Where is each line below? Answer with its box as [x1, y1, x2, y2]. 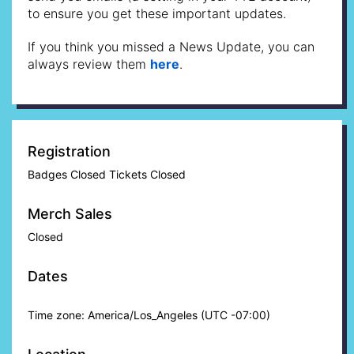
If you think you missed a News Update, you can [28, 38, 314, 55]
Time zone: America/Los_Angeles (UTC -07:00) [28, 307, 270, 322]
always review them [28, 55, 150, 72]
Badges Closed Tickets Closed [28, 167, 186, 181]
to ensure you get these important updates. [28, 5, 286, 21]
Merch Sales [28, 205, 112, 222]
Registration [28, 142, 111, 160]
